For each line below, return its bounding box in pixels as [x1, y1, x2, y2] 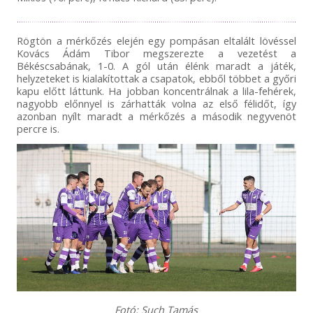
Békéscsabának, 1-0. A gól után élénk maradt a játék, [16, 58, 297, 73]
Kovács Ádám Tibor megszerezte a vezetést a [16, 45, 297, 60]
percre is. [16, 121, 59, 136]
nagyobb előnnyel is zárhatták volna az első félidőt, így [16, 96, 297, 110]
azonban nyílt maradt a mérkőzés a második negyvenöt [16, 108, 297, 123]
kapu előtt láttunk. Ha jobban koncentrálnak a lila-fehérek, [16, 83, 297, 98]
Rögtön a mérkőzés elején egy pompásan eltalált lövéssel [16, 33, 297, 48]
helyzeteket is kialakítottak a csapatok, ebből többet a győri [16, 71, 297, 85]
